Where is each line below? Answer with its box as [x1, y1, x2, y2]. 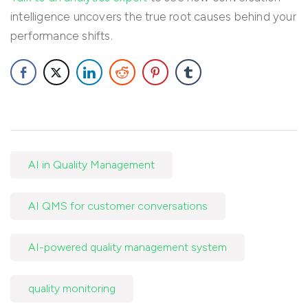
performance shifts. [10, 29, 113, 43]
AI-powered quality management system [28, 241, 227, 254]
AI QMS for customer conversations [28, 199, 208, 213]
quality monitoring [28, 282, 115, 296]
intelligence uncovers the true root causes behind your [10, 10, 296, 24]
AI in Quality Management [28, 158, 155, 172]
